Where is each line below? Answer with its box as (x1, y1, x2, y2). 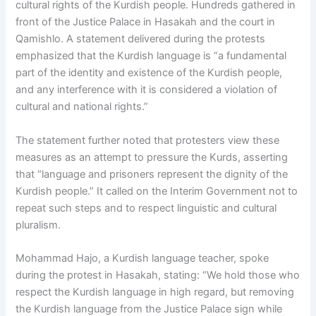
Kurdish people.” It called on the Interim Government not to (16, 184, 298, 197)
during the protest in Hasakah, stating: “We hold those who (16, 268, 300, 281)
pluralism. (16, 218, 61, 231)
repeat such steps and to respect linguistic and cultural (16, 201, 277, 214)
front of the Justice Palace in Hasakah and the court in (16, 16, 276, 29)
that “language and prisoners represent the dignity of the (16, 167, 288, 181)
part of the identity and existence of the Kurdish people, (16, 66, 283, 80)
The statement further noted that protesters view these (16, 133, 280, 147)
